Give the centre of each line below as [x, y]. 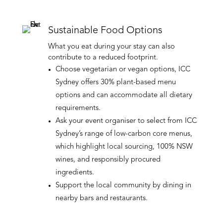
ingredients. [75, 172]
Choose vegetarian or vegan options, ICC [123, 69]
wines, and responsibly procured [108, 160]
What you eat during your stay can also [111, 47]
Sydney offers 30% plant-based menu [115, 82]
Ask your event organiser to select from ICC [126, 121]
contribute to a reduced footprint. [103, 57]
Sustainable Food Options [105, 30]
